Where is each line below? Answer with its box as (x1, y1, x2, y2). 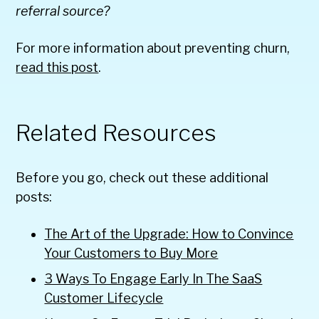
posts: (16, 189, 53, 204)
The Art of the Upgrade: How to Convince (44, 226, 294, 241)
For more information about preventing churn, (16, 40, 291, 56)
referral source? (16, 3, 110, 19)
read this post (16, 59, 99, 75)
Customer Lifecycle (44, 290, 164, 305)
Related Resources (16, 118, 217, 147)
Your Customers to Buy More (44, 245, 219, 261)
